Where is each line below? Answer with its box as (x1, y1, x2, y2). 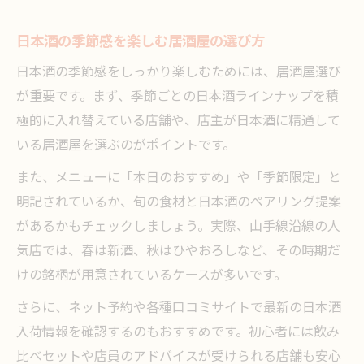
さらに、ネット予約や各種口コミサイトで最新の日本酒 (16, 297, 341, 319)
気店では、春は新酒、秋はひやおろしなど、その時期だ (16, 240, 340, 262)
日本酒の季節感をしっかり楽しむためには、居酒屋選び (16, 62, 341, 84)
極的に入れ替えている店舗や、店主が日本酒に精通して (16, 110, 340, 132)
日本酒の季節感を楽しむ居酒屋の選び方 (16, 30, 265, 54)
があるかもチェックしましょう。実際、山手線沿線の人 (16, 216, 340, 238)
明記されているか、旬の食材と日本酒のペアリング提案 (16, 192, 341, 214)
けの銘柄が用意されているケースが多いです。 (16, 265, 287, 287)
